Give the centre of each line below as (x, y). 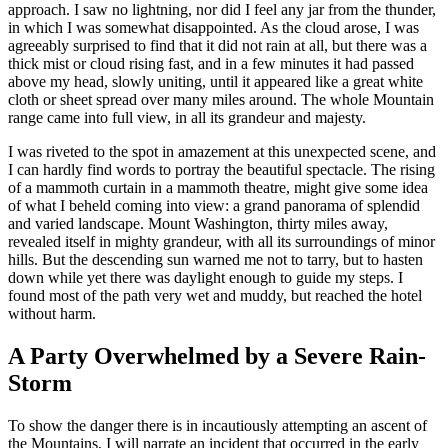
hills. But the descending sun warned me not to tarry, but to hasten (215, 260)
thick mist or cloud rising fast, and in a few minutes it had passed (211, 64)
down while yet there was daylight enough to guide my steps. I (205, 278)
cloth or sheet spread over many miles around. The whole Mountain (221, 100)
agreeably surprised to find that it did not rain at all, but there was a (217, 46)
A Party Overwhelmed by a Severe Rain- (217, 355)
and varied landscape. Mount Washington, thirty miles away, (198, 224)
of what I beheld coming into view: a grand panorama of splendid (214, 206)
